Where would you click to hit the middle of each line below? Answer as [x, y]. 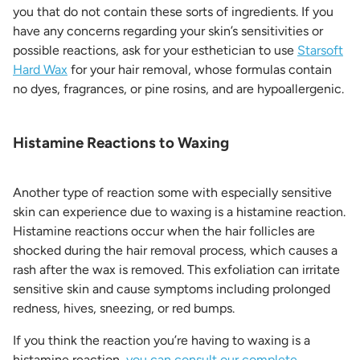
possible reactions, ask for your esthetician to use [155, 51]
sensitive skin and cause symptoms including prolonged [172, 289]
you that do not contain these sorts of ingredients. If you [173, 12]
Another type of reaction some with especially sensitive [172, 193]
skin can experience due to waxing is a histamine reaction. [179, 212]
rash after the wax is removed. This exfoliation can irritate [176, 270]
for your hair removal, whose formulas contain [200, 70]
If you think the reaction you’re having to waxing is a [162, 341]
